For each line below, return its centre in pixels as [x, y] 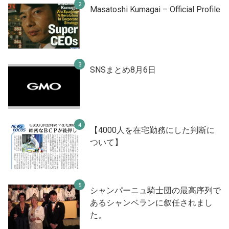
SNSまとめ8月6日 [123, 70]
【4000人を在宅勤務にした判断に [152, 130]
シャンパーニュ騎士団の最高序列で [155, 190]
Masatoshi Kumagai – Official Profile [155, 9]
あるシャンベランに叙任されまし [151, 202]
